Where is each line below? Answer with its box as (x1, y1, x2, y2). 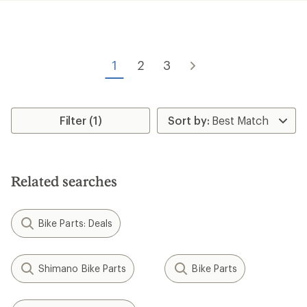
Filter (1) (59, 114, 102, 127)
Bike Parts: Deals (38, 217, 113, 229)
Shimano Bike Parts (38, 262, 127, 274)
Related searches (11, 173, 117, 189)
